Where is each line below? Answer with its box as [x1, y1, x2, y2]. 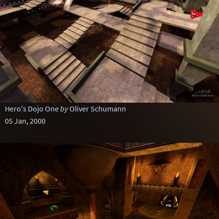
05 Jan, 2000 [4, 116, 45, 126]
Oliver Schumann [69, 104, 126, 113]
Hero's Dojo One [4, 104, 59, 113]
